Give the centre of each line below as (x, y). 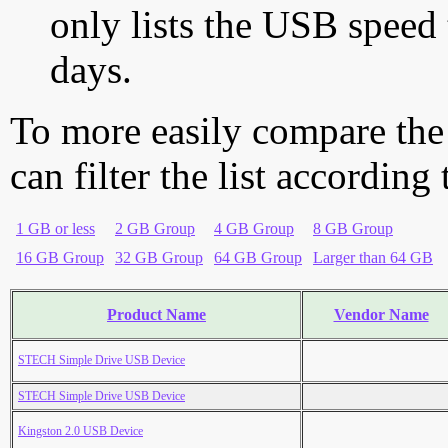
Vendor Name (381, 315)
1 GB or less (55, 229)
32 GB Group (159, 258)
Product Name (156, 315)
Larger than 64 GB (373, 258)
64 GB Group (258, 258)
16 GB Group (60, 258)
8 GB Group (353, 229)
